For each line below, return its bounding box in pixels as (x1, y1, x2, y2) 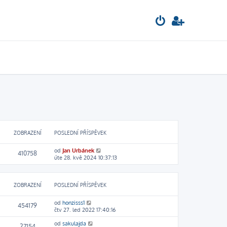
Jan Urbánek (62, 147, 94, 154)
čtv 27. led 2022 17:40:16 (54, 206, 116, 213)
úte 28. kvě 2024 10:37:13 (54, 154, 117, 161)
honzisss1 (62, 199, 85, 206)
